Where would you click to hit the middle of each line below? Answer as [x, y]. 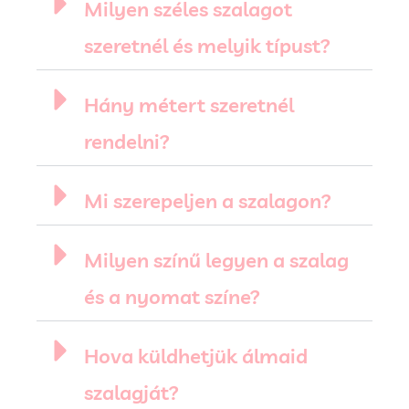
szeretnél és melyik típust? [207, 46]
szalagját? [131, 393]
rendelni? [127, 142]
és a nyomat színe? [172, 297]
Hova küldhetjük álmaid [196, 357]
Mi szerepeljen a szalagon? [208, 201]
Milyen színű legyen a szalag [216, 261]
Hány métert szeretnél [189, 105]
